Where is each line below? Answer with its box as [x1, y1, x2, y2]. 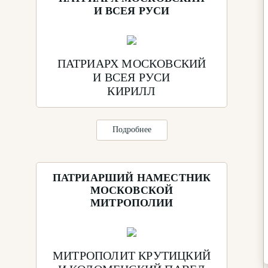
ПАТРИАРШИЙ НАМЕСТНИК [52, 171, 211, 184]
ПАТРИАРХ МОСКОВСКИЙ [57, 56, 206, 70]
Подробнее [112, 124, 151, 134]
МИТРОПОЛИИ [90, 196, 173, 209]
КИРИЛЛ [107, 84, 156, 98]
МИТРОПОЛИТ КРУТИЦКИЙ [53, 248, 211, 262]
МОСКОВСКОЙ [90, 184, 173, 196]
